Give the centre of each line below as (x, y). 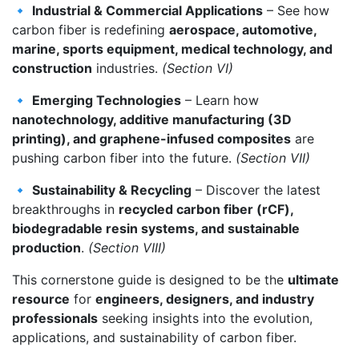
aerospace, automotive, (243, 29)
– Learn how (220, 100)
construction (52, 68)
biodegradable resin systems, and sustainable (156, 228)
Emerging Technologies (107, 100)
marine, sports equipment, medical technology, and (172, 48)
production (46, 247)
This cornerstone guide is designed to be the (150, 279)
